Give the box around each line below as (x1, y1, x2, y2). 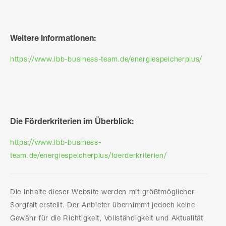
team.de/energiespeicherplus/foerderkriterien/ (10, 152, 167, 160)
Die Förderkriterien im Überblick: (10, 118, 134, 127)
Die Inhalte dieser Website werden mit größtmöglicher (10, 189, 195, 196)
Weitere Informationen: (10, 34, 96, 43)
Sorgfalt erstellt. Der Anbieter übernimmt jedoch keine (10, 202, 195, 209)
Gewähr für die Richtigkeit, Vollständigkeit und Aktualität (10, 215, 203, 222)
